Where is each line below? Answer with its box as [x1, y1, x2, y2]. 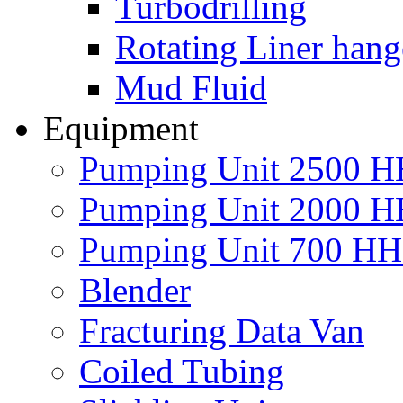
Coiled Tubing [79, 352, 284, 390]
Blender [79, 271, 191, 309]
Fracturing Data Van [79, 311, 364, 350]
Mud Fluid [115, 68, 267, 107]
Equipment [43, 109, 199, 148]
